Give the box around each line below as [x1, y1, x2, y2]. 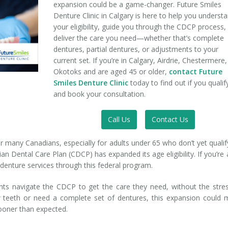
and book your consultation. [53, 89, 148, 99]
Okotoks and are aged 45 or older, [53, 67, 169, 76]
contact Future [169, 67, 223, 76]
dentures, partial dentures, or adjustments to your [53, 44, 219, 54]
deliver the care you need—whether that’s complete [53, 33, 224, 43]
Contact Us [151, 115, 188, 124]
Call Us [107, 115, 130, 124]
